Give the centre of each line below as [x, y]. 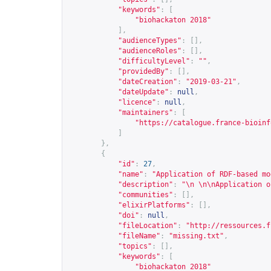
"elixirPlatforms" [154, 205]
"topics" [135, 246]
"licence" [137, 102]
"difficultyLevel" [154, 61]
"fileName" [139, 236]
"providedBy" [143, 71]
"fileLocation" [148, 226]
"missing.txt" [196, 236]
